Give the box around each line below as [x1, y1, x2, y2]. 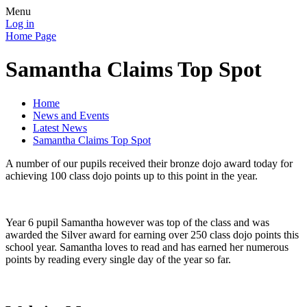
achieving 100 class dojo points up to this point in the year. [5, 169, 260, 182]
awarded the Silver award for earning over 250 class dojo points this [5, 228, 299, 241]
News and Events [33, 109, 109, 121]
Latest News [33, 121, 87, 134]
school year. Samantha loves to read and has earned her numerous [5, 241, 288, 253]
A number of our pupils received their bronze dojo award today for [5, 157, 293, 169]
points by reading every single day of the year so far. [5, 253, 231, 265]
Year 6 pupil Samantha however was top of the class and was [5, 216, 269, 228]
